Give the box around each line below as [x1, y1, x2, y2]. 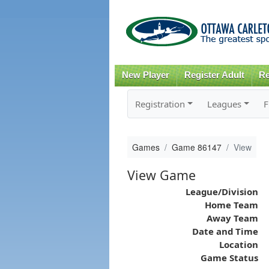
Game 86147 [171, 141, 222, 153]
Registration [134, 97, 185, 110]
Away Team [206, 211, 258, 224]
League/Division [185, 185, 258, 198]
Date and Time [192, 225, 258, 237]
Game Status [200, 251, 258, 264]
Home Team [204, 198, 258, 211]
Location [219, 238, 258, 250]
